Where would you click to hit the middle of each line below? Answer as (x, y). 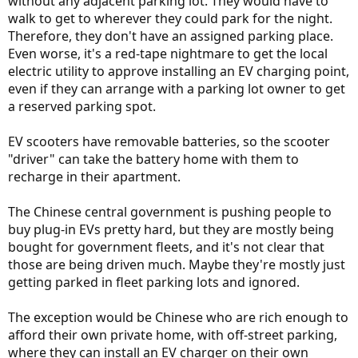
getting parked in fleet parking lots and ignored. (154, 282)
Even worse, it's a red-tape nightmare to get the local (168, 54)
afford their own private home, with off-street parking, (173, 335)
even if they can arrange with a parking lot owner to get (177, 89)
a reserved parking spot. (82, 106)
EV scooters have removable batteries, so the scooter (169, 141)
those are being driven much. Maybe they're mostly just (177, 265)
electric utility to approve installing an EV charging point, (179, 71)
